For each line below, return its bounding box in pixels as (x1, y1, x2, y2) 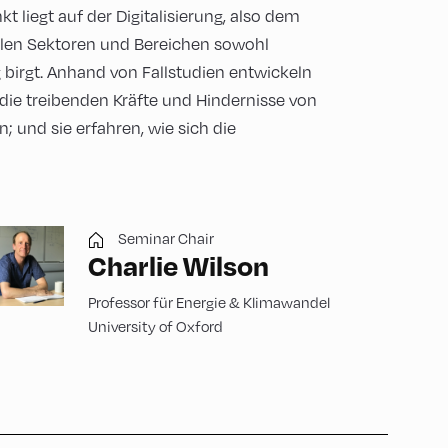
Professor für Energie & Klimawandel (88, 293, 330, 311)
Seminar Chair (118, 229, 214, 247)
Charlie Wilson (88, 248, 269, 283)
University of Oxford (88, 317, 223, 335)
